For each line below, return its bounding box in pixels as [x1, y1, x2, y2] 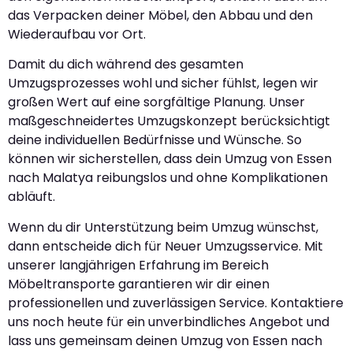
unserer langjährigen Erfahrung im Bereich [8, 255, 269, 274]
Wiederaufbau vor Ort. [8, 24, 146, 43]
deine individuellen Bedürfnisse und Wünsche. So [8, 131, 302, 150]
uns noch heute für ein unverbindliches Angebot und [8, 312, 329, 331]
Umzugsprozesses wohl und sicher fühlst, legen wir [8, 74, 318, 93]
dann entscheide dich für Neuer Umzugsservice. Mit [8, 236, 323, 255]
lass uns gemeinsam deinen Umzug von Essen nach [8, 331, 322, 350]
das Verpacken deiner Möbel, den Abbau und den [8, 6, 313, 24]
